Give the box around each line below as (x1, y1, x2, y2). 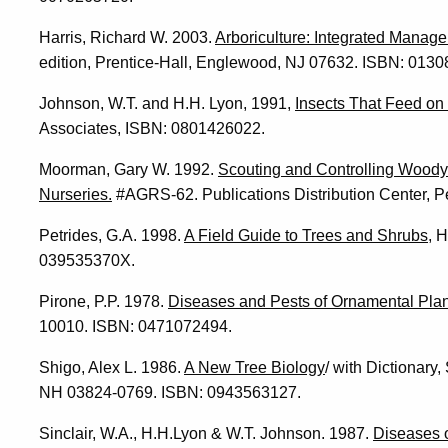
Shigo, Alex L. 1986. (39, 358, 184, 376)
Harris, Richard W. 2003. (39, 28, 215, 46)
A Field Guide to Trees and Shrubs (184, 226, 428, 244)
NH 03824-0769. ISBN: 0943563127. (39, 383, 301, 401)
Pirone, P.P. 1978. (39, 292, 168, 310)
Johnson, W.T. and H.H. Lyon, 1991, (39, 94, 295, 112)
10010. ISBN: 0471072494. (39, 317, 232, 335)
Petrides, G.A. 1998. (39, 226, 184, 244)
